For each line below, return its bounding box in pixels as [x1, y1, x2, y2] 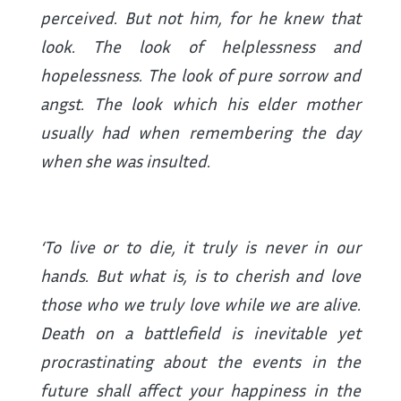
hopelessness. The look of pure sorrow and [40, 64, 361, 86]
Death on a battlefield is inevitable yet [40, 322, 361, 344]
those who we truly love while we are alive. [40, 294, 361, 315]
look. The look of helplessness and [40, 36, 361, 57]
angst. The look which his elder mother [40, 93, 361, 115]
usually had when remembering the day [40, 122, 361, 143]
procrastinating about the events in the [40, 351, 361, 372]
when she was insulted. [40, 150, 210, 172]
